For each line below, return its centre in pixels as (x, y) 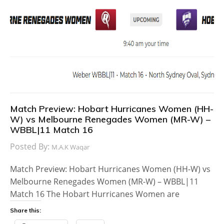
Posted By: (31, 146)
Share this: (25, 210)
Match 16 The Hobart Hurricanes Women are (95, 194)
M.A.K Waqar (70, 147)
